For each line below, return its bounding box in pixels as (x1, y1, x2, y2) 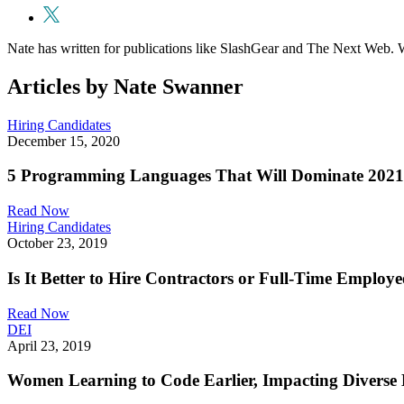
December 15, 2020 (7, 133, 120, 149)
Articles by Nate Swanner (7, 74, 243, 98)
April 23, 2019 (7, 337, 91, 353)
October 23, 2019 (7, 235, 107, 252)
